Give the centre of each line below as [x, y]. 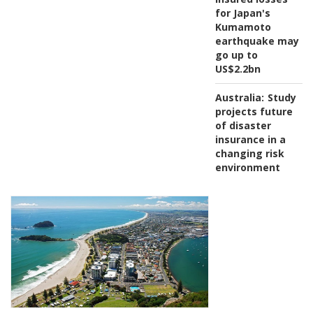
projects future [254, 111]
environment [247, 167]
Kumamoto [243, 27]
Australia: [239, 97]
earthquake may [257, 41]
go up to [236, 54]
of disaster [243, 125]
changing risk [249, 153]
